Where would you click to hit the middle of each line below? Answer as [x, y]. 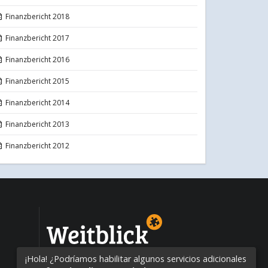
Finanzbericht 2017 [38, 38]
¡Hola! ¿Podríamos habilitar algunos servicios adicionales [136, 258]
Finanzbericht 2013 [38, 124]
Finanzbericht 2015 [38, 81]
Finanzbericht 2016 [38, 59]
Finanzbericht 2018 [38, 16]
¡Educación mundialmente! [105, 252]
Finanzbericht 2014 [38, 102]
